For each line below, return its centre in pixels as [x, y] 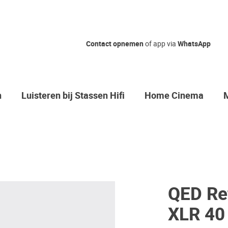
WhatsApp [194, 44]
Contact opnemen [115, 44]
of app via [161, 44]
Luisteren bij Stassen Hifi [73, 96]
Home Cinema [174, 96]
